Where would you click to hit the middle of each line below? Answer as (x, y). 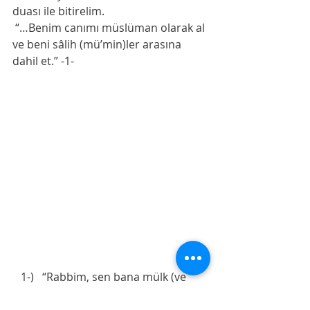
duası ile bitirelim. (60, 11)
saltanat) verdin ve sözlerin (84, 294)
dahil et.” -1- (43, 61)
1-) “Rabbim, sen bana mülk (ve (17, 277)
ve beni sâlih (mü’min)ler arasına (98, 45)
